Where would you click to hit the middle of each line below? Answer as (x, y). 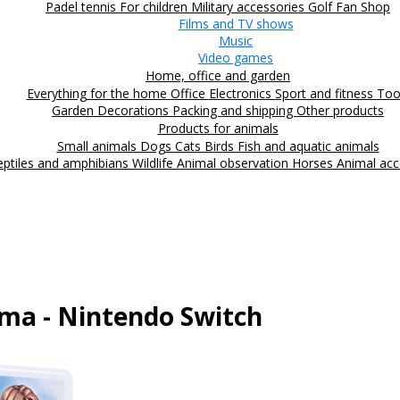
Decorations (135, 110)
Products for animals (218, 128)
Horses (314, 162)
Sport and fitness (325, 93)
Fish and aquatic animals (308, 146)
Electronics (242, 93)
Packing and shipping (234, 110)
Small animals (98, 146)
